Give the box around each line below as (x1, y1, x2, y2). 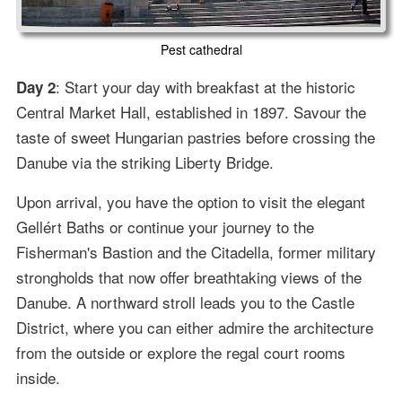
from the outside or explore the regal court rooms (15, 341, 345, 364)
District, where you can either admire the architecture (15, 316, 373, 339)
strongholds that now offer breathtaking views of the (15, 266, 362, 289)
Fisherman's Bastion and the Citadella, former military (15, 240, 376, 264)
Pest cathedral (160, 40, 242, 59)
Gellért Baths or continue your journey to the (15, 215, 314, 239)
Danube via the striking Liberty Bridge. (15, 151, 274, 174)
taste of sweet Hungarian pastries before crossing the (15, 126, 375, 149)
